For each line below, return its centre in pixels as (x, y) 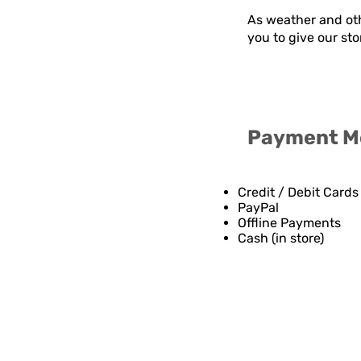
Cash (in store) (281, 239)
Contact (259, 332)
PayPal (258, 208)
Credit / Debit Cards (298, 193)
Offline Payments (289, 223)
